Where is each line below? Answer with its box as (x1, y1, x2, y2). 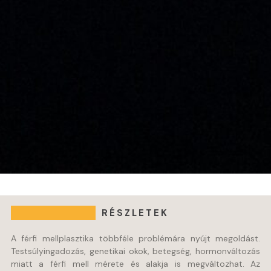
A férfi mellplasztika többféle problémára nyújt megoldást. (10, 233, 261, 244)
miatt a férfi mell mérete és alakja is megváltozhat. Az (10, 258, 261, 270)
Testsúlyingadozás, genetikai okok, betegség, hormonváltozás (10, 246, 261, 257)
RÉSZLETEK (101, 207, 169, 220)
